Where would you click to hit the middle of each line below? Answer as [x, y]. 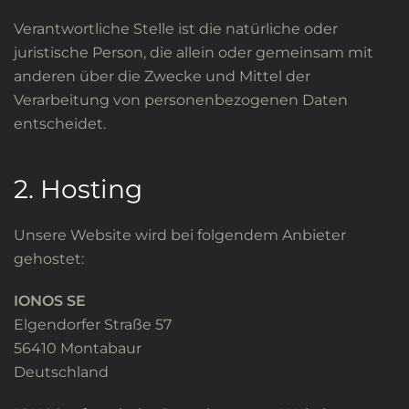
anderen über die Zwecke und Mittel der [162, 76]
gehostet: [49, 259]
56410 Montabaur [78, 348]
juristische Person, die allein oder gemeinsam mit [194, 52]
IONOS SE [50, 301]
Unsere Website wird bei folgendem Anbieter [180, 235]
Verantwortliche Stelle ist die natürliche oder [176, 29]
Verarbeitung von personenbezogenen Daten [181, 100]
